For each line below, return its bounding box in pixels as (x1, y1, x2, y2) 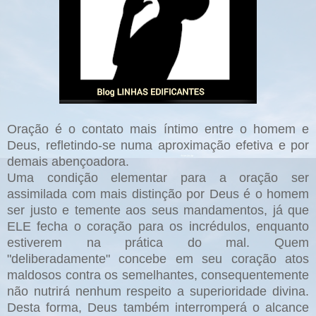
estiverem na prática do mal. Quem (7, 235, 309, 250)
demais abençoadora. (7, 154, 129, 169)
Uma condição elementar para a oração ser (7, 170, 309, 185)
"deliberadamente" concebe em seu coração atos (7, 251, 309, 266)
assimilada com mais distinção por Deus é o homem (7, 186, 309, 201)
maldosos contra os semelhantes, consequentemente (7, 267, 309, 282)
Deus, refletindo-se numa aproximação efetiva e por (7, 138, 309, 152)
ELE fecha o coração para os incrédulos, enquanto (7, 219, 309, 233)
